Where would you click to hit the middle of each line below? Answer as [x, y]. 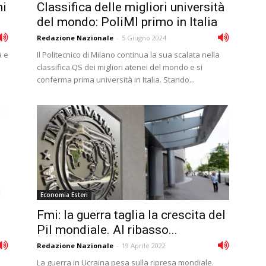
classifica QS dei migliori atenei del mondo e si [120, 67]
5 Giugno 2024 [144, 38]
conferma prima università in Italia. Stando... [116, 80]
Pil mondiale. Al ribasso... [107, 230]
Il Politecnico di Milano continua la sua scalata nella [128, 55]
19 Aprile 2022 [144, 246]
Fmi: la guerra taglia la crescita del [131, 215]
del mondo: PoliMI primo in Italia [127, 22]
